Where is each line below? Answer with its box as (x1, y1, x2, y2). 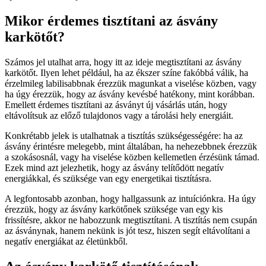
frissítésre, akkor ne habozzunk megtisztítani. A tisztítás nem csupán (5, 215, 257, 226)
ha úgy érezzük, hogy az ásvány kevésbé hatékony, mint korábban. (5, 89, 255, 100)
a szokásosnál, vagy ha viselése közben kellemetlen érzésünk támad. (5, 152, 259, 163)
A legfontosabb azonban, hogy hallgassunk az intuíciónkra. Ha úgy (5, 194, 256, 204)
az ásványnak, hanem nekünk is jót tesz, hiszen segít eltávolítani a (5, 226, 250, 236)
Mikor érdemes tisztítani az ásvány (5, 13, 218, 29)
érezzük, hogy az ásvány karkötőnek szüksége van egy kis (5, 204, 223, 215)
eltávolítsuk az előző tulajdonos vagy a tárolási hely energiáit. (5, 110, 233, 121)
